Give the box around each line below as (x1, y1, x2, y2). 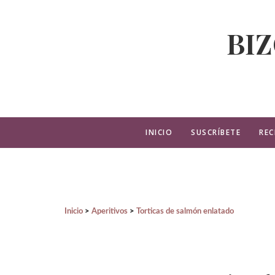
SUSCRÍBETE (191, 127, 241, 137)
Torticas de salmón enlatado (136, 207, 234, 215)
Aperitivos (91, 207, 128, 215)
